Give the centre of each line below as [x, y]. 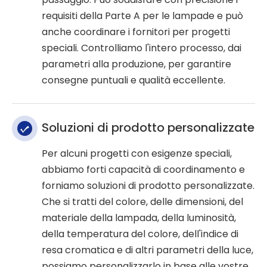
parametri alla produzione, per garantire [136, 64]
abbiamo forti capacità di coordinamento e [143, 170]
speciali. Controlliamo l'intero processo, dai [142, 48]
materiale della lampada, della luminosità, [139, 218]
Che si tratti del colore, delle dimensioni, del [142, 202]
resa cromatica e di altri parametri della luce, [148, 250]
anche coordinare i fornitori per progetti [136, 32]
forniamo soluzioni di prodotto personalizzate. [148, 186]
